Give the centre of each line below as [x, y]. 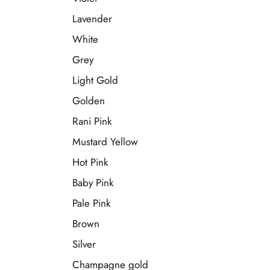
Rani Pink [92, 121]
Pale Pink [91, 203]
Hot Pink [90, 162]
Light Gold [95, 80]
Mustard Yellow [105, 142]
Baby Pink [93, 183]
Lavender [92, 19]
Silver [84, 244]
